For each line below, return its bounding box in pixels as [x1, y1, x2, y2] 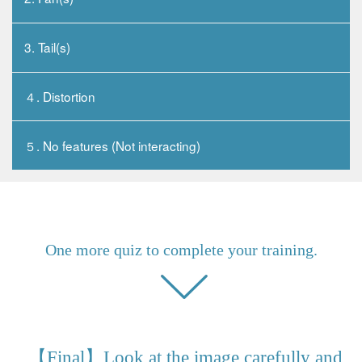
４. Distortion [24, 87, 96, 106]
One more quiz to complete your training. [44, 242, 318, 259]
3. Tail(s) [24, 38, 71, 57]
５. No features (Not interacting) [24, 136, 201, 154]
